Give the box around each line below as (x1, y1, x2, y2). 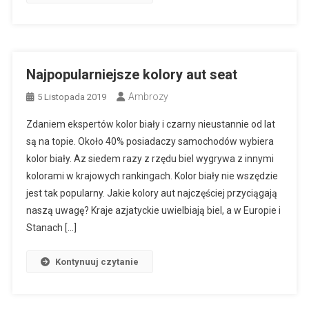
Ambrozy (128, 90, 168, 102)
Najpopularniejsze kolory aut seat (26, 66, 237, 83)
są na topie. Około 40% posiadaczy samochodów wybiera (26, 135, 274, 147)
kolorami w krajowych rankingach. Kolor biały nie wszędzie (26, 170, 278, 181)
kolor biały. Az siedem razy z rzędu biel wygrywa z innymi (26, 152, 274, 164)
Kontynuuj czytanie (54, 256, 139, 267)
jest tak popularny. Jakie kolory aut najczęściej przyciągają (26, 187, 277, 199)
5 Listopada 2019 (37, 91, 106, 102)
